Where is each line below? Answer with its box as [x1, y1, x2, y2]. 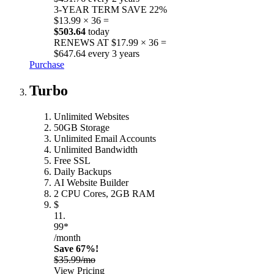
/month [54, 232, 81, 243]
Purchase [29, 59, 64, 70]
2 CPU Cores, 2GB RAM [54, 188, 155, 199]
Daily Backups [54, 166, 111, 177]
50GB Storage [54, 122, 109, 133]
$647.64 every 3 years [54, 48, 139, 59]
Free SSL [54, 155, 91, 166]
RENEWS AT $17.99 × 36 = [54, 37, 166, 48]
